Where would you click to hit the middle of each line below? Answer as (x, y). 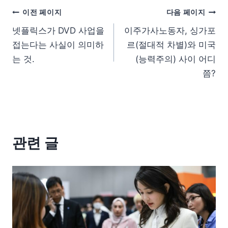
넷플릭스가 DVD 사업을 (58, 30)
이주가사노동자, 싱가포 (170, 30)
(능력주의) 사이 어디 (176, 59)
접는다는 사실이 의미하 (58, 45)
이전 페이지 (42, 12)
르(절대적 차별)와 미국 (171, 45)
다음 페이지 (186, 12)
